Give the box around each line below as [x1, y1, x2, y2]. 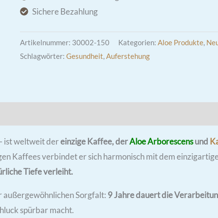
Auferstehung [106, 52, 150, 61]
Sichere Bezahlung [32, 6, 98, 17]
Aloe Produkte [157, 38, 203, 47]
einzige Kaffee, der [60, 136, 129, 146]
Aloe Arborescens [129, 136, 193, 146]
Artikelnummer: [19, 38, 72, 47]
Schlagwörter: [19, 52, 66, 61]
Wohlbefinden [19, 32, 71, 42]
